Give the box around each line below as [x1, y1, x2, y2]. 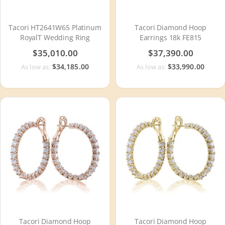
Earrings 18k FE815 [139, 33, 202, 43]
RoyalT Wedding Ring [20, 33, 90, 43]
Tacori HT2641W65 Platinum [9, 23, 101, 33]
